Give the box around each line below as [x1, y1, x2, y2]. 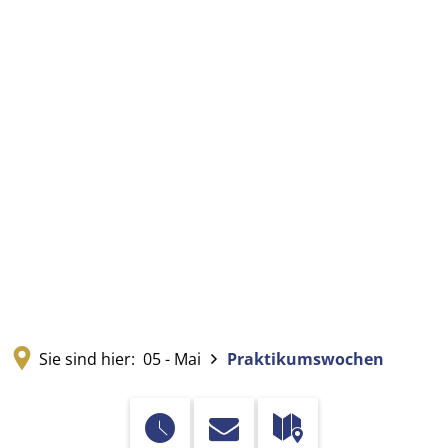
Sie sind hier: [39, 347, 135, 370]
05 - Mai [143, 347, 201, 370]
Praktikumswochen [227, 347, 384, 370]
